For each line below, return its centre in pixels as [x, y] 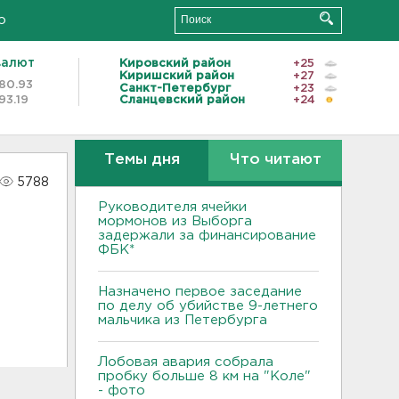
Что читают [275, 160]
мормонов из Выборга [175, 221]
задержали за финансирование [207, 236]
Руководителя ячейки [172, 207]
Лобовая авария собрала [186, 362]
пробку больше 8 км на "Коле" [204, 376]
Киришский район [177, 76]
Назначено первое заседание [200, 292]
